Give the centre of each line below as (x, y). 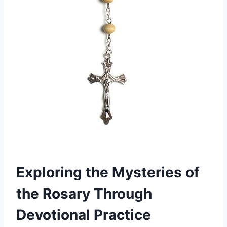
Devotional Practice (84, 215)
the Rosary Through (84, 194)
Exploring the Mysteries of (108, 173)
